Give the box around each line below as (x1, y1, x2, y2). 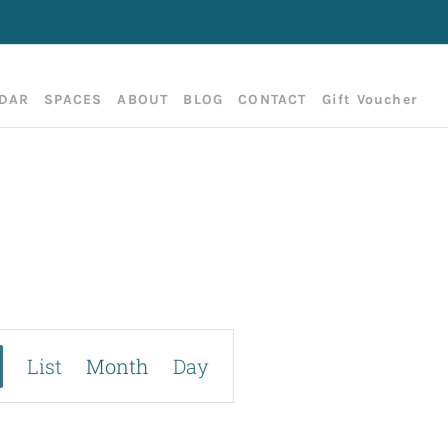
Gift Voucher (321, 91, 418, 108)
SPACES (44, 91, 103, 108)
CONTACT (238, 91, 307, 108)
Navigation (116, 406, 238, 437)
